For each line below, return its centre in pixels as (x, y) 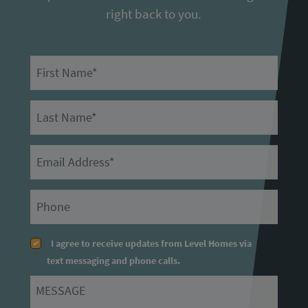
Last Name (51, 108)
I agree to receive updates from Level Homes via (149, 243)
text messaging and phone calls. (113, 260)
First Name (52, 64)
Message (47, 284)
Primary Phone (61, 198)
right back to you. (154, 13)
